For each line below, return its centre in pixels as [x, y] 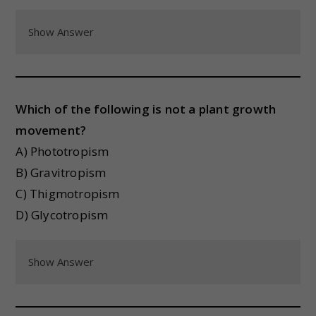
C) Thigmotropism [68, 194]
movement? [51, 130]
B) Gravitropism [61, 172]
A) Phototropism [62, 151]
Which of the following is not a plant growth [146, 109]
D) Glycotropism [62, 215]
